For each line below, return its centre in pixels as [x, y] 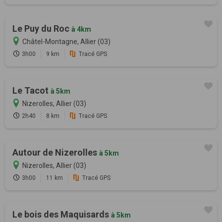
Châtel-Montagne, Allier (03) [66, 42]
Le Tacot [31, 91]
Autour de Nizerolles [56, 153]
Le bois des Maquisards [62, 215]
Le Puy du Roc [42, 29]
